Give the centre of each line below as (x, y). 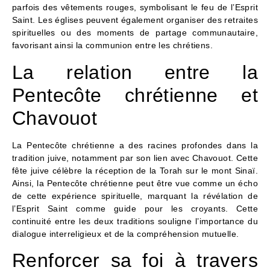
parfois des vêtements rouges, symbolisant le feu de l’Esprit (135, 8)
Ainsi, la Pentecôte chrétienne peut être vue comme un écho (135, 183)
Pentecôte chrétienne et (135, 95)
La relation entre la (135, 72)
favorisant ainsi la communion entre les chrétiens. (112, 46)
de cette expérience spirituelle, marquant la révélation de (135, 196)
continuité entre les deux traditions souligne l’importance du (135, 221)
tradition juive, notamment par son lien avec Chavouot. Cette (135, 158)
